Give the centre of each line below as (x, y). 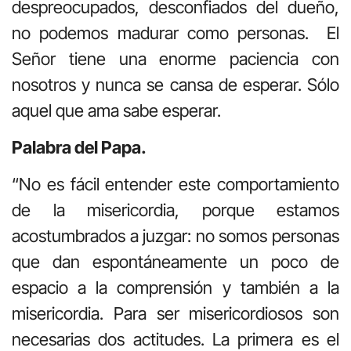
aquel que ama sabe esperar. (116, 110)
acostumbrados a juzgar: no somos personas (175, 236)
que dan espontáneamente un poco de (175, 262)
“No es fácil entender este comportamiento (175, 185)
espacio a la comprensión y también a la (175, 288)
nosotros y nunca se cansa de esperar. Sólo (175, 84)
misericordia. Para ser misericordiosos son (175, 314)
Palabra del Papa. (79, 147)
